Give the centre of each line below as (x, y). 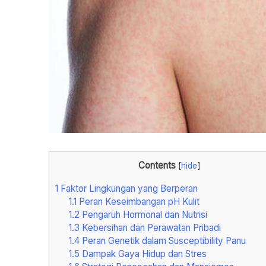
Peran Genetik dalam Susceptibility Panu (162, 241)
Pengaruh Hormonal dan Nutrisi (143, 215)
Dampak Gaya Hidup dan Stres (143, 254)
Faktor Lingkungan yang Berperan (128, 189)
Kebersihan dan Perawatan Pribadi (150, 228)
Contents (157, 166)
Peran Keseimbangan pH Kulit (138, 202)
